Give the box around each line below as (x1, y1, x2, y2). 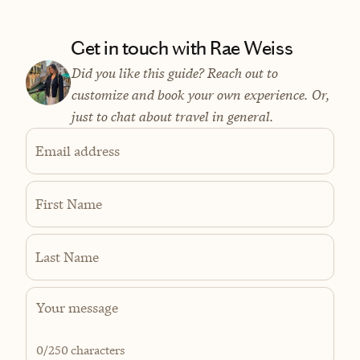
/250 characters (43, 342, 125, 358)
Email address (35, 141, 120, 160)
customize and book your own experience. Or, (71, 86, 329, 104)
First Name (35, 194, 102, 213)
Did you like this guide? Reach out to (71, 64, 277, 83)
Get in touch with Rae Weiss (71, 37, 293, 60)
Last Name (35, 247, 99, 266)
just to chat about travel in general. (71, 108, 273, 126)
